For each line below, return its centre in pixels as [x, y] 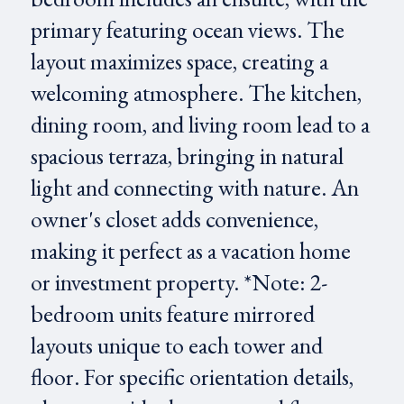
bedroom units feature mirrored [172, 314]
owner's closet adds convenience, [174, 219]
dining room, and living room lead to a [200, 124]
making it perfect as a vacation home [190, 251]
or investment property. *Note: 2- [179, 282]
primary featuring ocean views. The [187, 30]
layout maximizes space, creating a [179, 61]
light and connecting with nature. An [194, 188]
